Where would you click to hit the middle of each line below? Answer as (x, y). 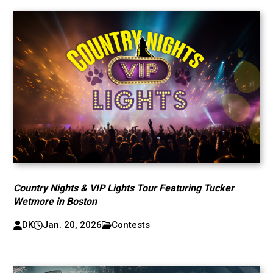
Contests (131, 225)
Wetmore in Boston (55, 201)
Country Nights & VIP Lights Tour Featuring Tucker (124, 188)
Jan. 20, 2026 (72, 225)
